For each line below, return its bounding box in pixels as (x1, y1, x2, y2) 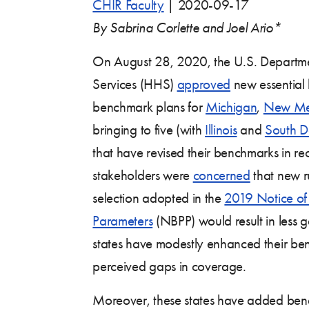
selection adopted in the (92, 189, 225, 206)
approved (177, 75, 231, 92)
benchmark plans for (92, 98, 206, 115)
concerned (192, 166, 250, 183)
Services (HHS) (92, 75, 177, 92)
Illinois (205, 121, 237, 138)
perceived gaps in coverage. (92, 257, 246, 275)
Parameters (92, 212, 153, 229)
